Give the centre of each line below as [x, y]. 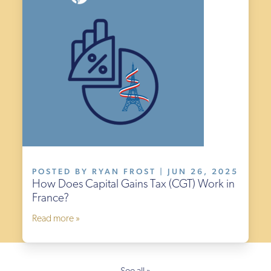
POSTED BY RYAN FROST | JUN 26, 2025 [135, 171]
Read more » [56, 219]
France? [51, 199]
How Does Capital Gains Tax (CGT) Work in [134, 185]
